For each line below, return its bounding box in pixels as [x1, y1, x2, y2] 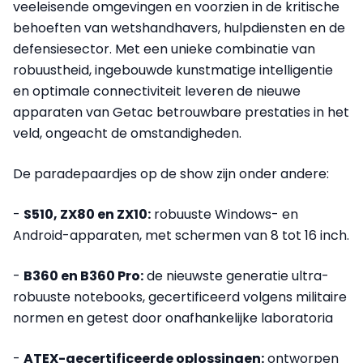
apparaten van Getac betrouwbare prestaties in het [13, 102, 349, 122]
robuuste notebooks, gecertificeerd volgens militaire [13, 287, 347, 306]
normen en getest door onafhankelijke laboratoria [13, 308, 333, 327]
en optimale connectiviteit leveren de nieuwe [13, 81, 301, 100]
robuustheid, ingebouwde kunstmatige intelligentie [13, 60, 333, 79]
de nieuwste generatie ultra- [143, 266, 329, 285]
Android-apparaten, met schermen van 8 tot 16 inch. [13, 225, 349, 245]
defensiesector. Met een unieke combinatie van [13, 39, 315, 58]
